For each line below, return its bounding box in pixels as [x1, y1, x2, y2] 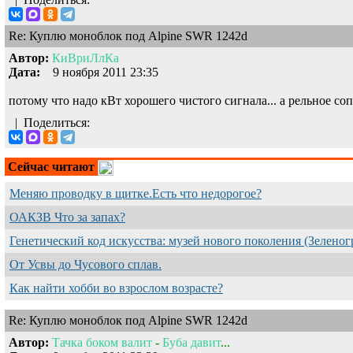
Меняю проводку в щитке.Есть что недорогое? [9, 186, 262, 200]
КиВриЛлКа [52, 50, 119, 65]
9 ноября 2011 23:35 [40, 65, 158, 79]
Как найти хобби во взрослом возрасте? [9, 281, 223, 295]
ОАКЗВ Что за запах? [9, 210, 125, 224]
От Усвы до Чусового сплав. [9, 257, 162, 271]
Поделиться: [24, 115, 96, 129]
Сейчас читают [8, 159, 95, 173]
